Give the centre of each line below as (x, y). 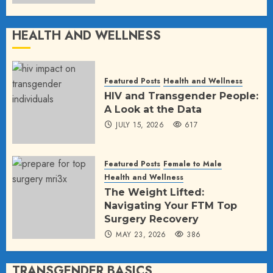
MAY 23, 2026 (141, 234)
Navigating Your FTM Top (171, 205)
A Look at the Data (153, 110)
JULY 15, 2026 (140, 125)
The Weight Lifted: (154, 192)
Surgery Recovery (151, 219)
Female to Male (193, 164)
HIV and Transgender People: (181, 96)
